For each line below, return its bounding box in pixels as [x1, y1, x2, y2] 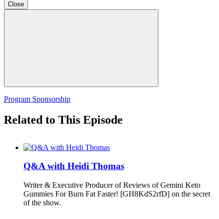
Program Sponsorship [4, 94, 70, 103]
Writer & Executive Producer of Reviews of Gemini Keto [23, 181, 200, 190]
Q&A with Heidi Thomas [23, 161, 124, 172]
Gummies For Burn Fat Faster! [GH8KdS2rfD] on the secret [23, 190, 210, 198]
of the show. [23, 198, 61, 207]
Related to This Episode [4, 113, 123, 126]
